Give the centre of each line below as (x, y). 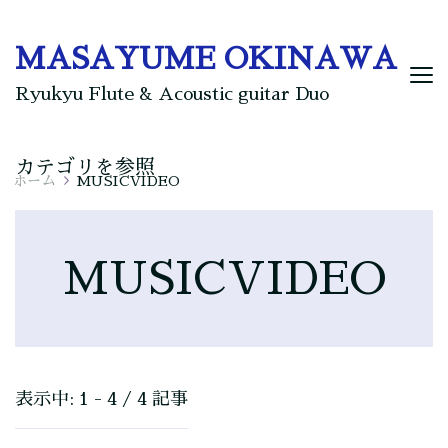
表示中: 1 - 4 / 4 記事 (101, 399)
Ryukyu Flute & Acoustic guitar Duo (172, 94)
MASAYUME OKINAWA (206, 59)
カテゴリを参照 (85, 167)
